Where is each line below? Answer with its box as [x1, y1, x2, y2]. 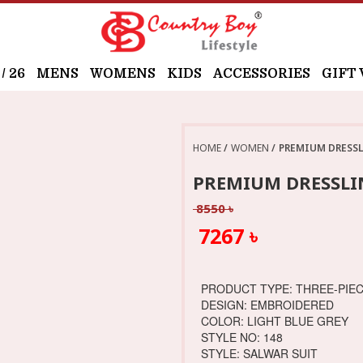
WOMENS [90, 66, 156, 82]
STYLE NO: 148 [200, 329, 283, 346]
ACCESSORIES [213, 66, 310, 82]
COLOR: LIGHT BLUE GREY [200, 313, 348, 330]
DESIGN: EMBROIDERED [200, 297, 334, 314]
